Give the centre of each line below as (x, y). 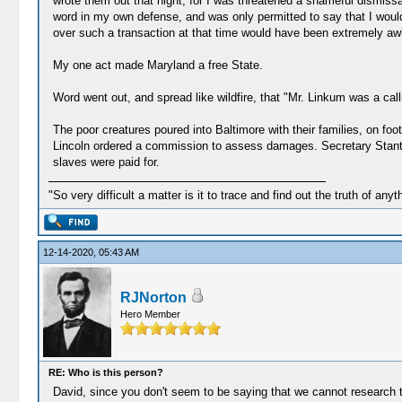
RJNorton (153, 297)
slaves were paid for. (106, 162)
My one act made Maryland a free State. (157, 65)
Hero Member (150, 314)
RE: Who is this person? (105, 372)
